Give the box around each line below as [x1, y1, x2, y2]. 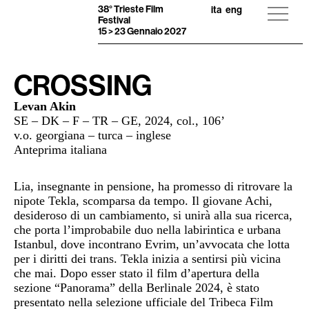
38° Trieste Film [98, 3, 164, 15]
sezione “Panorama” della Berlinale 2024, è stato [14, 281, 259, 295]
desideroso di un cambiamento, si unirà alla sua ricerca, [14, 208, 292, 223]
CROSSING [14, 68, 152, 103]
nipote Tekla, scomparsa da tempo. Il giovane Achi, [14, 194, 272, 208]
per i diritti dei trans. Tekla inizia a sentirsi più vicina [14, 252, 281, 266]
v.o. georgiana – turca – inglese [14, 128, 171, 142]
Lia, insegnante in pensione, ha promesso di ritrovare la [14, 179, 292, 194]
